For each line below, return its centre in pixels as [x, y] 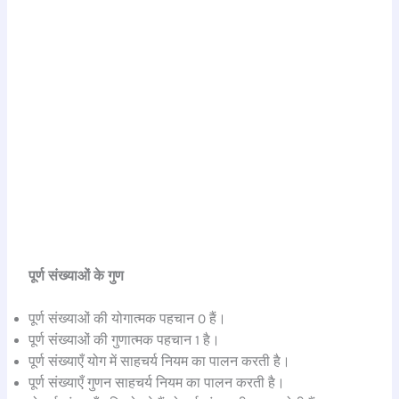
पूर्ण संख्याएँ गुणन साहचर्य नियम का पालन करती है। [157, 383]
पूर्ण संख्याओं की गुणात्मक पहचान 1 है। [125, 341]
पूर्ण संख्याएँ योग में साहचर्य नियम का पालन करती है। [160, 362]
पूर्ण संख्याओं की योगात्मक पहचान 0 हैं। [128, 319]
